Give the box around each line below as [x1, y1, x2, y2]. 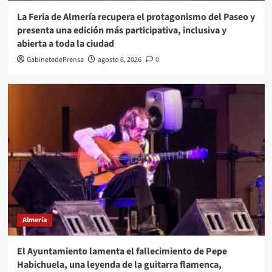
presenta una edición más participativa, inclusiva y [16, 23, 226, 37]
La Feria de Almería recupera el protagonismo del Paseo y [16, 10, 255, 24]
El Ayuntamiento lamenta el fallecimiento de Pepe [16, 244, 227, 258]
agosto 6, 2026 [97, 54, 141, 65]
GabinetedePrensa [26, 54, 84, 65]
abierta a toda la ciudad [16, 36, 114, 50]
